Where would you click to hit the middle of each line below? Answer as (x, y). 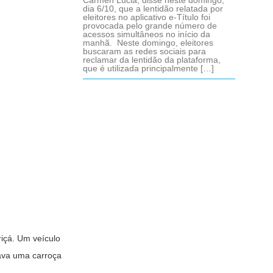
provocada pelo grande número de (150, 26)
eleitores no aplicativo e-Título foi (147, 17)
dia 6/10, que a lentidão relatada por (153, 9)
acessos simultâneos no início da (147, 34)
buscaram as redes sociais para (144, 51)
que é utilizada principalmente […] (148, 68)
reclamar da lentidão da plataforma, (152, 60)
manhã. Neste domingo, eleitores (148, 43)
